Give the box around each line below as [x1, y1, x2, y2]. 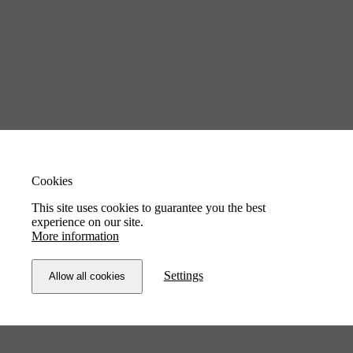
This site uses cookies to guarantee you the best [32, 200, 266, 214]
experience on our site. [32, 214, 143, 229]
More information [32, 229, 119, 243]
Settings [163, 268, 203, 282]
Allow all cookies [49, 269, 125, 282]
